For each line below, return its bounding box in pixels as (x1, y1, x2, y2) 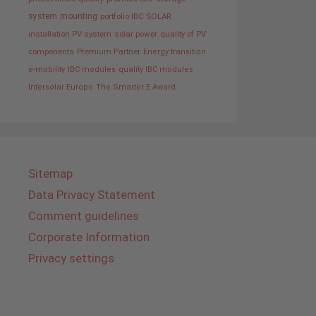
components (28, 47, 74, 57)
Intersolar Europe (28, 83, 93, 92)
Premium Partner (77, 47, 140, 57)
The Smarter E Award (96, 83, 176, 92)
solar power (114, 29, 157, 39)
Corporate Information (28, 230, 150, 245)
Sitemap (28, 166, 73, 181)
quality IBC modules (119, 65, 193, 75)
